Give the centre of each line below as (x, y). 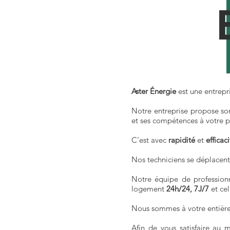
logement (149, 189)
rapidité (182, 140)
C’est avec (150, 140)
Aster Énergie (155, 91)
